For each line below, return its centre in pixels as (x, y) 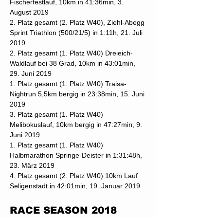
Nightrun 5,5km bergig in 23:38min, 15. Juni (77, 94)
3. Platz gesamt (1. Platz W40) (56, 114)
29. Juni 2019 (31, 73)
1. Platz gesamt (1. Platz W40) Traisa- (68, 84)
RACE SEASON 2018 (65, 210)
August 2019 (29, 12)
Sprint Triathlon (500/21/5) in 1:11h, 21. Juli (76, 33)
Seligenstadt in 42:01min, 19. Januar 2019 (75, 186)
